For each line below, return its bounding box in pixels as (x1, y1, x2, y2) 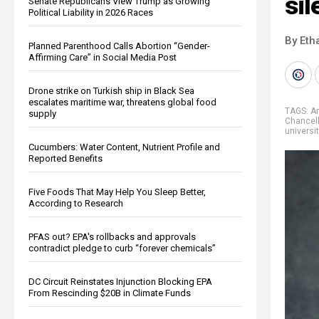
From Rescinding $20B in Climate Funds (28, 287, 191, 298)
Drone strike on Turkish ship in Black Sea (28, 85, 194, 96)
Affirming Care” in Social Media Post (28, 51, 177, 63)
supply (28, 108, 56, 119)
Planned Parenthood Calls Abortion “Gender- (28, 40, 210, 51)
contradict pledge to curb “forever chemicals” (28, 242, 216, 253)
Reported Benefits (28, 152, 103, 164)
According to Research (28, 197, 123, 209)
